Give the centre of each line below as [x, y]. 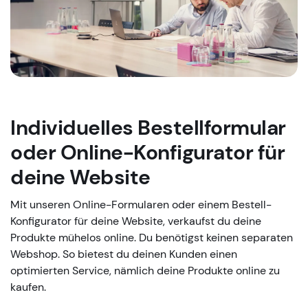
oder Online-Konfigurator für [147, 153]
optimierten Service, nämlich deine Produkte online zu [145, 271]
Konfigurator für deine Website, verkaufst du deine [136, 221]
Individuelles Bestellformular [148, 128]
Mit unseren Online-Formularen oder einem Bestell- [141, 205]
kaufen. [28, 287]
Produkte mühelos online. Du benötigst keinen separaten [152, 238]
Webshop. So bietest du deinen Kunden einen [124, 254]
